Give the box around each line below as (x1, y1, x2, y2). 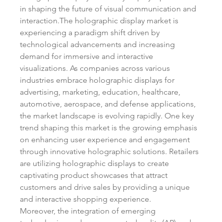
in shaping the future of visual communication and (20, 3, 196, 13)
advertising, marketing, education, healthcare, (20, 87, 180, 97)
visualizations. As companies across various (20, 63, 170, 73)
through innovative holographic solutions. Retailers (20, 146, 199, 156)
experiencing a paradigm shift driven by (20, 27, 160, 37)
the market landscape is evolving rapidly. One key (20, 111, 194, 120)
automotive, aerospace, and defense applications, (20, 99, 196, 109)
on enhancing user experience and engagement (20, 134, 190, 144)
